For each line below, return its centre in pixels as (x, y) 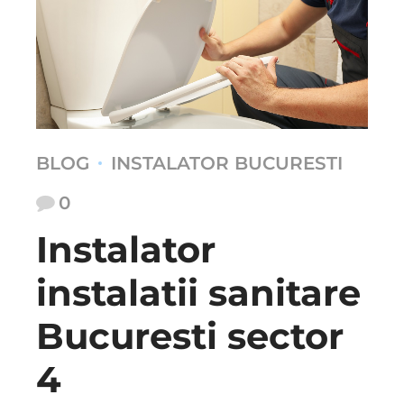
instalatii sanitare (198, 292)
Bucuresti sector (190, 335)
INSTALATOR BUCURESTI (227, 163)
